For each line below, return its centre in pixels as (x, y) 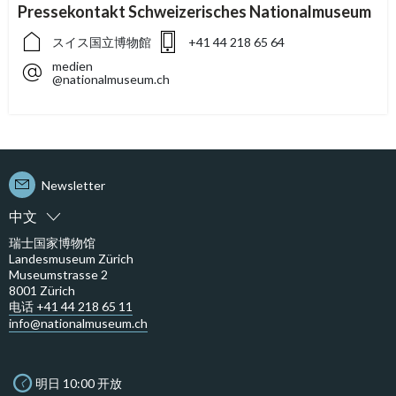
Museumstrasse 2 (58, 275)
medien (72, 66)
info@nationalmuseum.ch (78, 324)
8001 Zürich (42, 291)
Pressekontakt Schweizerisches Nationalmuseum (194, 12)
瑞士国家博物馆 (52, 243)
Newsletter (73, 185)
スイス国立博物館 (102, 42)
